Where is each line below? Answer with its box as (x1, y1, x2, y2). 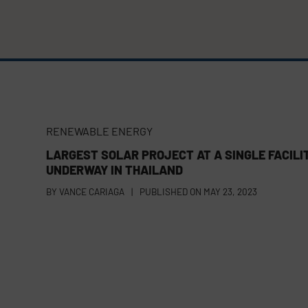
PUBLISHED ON (140, 186, 202, 198)
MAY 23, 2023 (203, 186, 258, 198)
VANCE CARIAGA (59, 186, 125, 198)
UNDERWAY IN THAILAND (46, 162, 184, 178)
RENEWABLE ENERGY (46, 124, 153, 138)
